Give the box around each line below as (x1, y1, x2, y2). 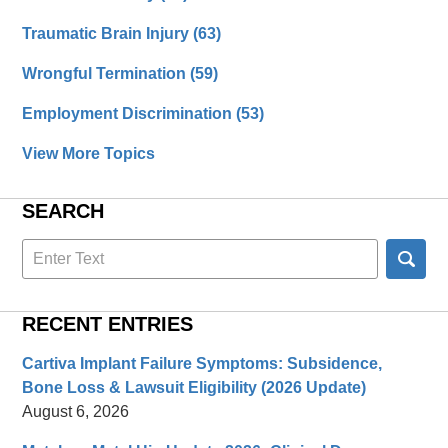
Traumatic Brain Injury (22, 25, 194, 43)
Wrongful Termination (22, 65, 191, 83)
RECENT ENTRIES (22, 313, 194, 336)
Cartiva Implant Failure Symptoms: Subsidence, (22, 355, 383, 373)
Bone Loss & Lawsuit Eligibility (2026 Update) (22, 379, 367, 397)
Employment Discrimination (22, 105, 237, 123)
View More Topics (22, 145, 156, 163)
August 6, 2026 (22, 403, 130, 421)
